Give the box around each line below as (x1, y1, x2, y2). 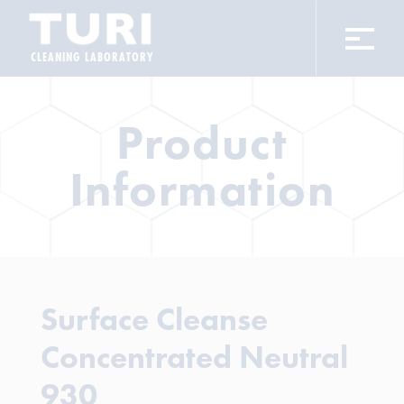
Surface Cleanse (41, 298, 268, 340)
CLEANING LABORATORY (31, 48, 153, 65)
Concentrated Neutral (41, 336, 348, 378)
